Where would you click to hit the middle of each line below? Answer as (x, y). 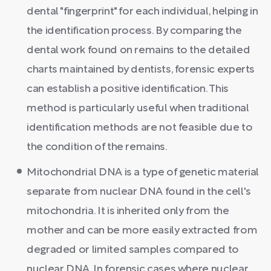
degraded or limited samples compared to (133, 250)
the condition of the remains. (97, 147)
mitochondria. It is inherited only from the (128, 211)
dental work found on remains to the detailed (139, 51)
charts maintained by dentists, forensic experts (141, 70)
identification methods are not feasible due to (140, 128)
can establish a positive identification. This (128, 89)
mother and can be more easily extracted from (142, 231)
